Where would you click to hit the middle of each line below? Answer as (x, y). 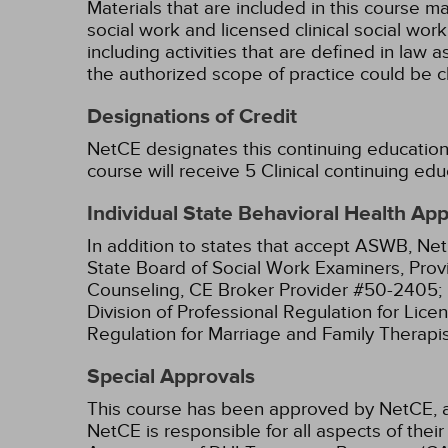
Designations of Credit (192, 117)
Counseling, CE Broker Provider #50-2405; (264, 290)
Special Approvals (171, 377)
